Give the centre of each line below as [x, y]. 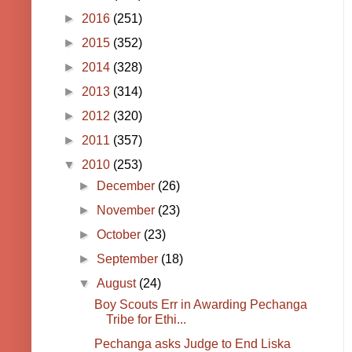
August [118, 284]
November [128, 211]
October [121, 235]
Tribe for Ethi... [146, 320]
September [129, 259]
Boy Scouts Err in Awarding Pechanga [200, 305]
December [128, 186]
